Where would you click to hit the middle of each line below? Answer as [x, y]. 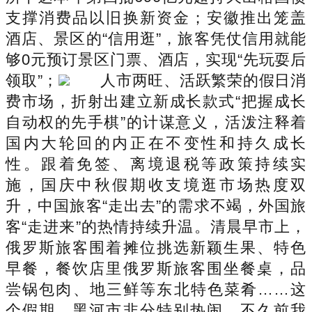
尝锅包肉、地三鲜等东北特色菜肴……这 [156, 289]
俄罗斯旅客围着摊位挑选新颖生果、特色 [156, 247]
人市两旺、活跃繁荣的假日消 [203, 80]
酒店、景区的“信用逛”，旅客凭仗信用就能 [156, 38]
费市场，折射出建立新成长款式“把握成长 [156, 101]
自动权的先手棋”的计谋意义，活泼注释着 [156, 122]
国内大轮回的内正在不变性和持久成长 [156, 143]
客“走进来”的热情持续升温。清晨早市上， [156, 226]
